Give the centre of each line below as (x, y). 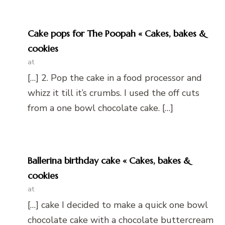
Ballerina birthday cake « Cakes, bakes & (109, 160)
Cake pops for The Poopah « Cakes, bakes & (117, 33)
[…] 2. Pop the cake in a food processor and (115, 78)
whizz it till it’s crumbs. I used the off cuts (114, 93)
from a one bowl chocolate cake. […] (100, 108)
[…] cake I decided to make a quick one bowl (118, 205)
